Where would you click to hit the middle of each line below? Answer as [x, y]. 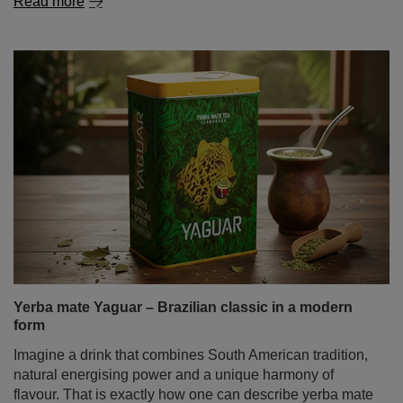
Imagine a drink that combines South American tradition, [191, 355]
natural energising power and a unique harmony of [174, 375]
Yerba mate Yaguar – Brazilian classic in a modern [183, 307]
